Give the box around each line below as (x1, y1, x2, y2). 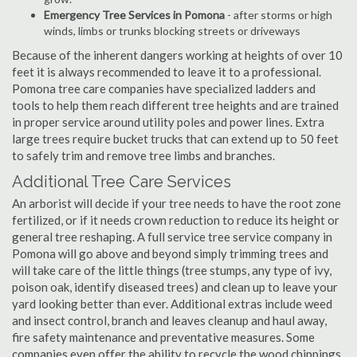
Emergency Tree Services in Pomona (44, 8, 225, 22)
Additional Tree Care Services (12, 172, 231, 191)
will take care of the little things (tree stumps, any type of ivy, (12, 263, 331, 277)
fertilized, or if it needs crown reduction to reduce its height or (12, 213, 339, 227)
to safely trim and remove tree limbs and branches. (12, 148, 275, 163)
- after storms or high (225, 8, 332, 22)
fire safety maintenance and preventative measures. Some (12, 330, 315, 344)
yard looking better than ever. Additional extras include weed (12, 296, 332, 311)
